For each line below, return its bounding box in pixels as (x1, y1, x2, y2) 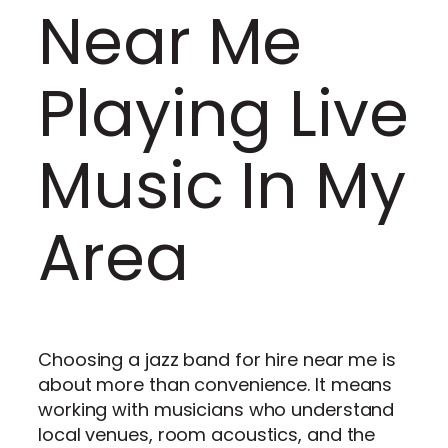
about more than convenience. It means (38, 371, 393, 397)
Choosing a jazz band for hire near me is (38, 346, 396, 372)
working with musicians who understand (38, 396, 395, 422)
